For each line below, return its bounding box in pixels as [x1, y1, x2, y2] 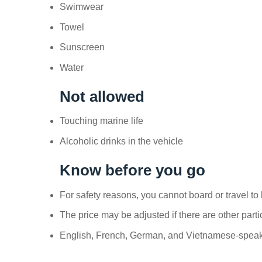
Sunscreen [60, 42, 105, 53]
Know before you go [60, 161, 205, 178]
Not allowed [60, 88, 144, 105]
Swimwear [60, 1, 104, 12]
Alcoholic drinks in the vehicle [60, 136, 183, 146]
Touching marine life [60, 116, 143, 126]
